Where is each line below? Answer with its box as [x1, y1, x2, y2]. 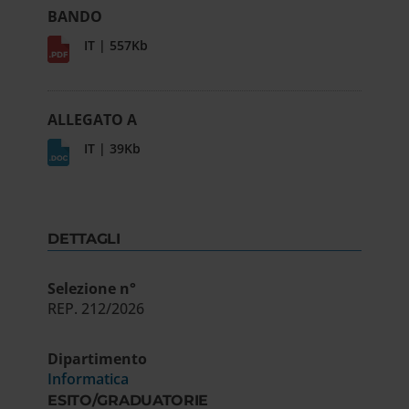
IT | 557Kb [84, 37, 149, 54]
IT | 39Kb [84, 139, 142, 157]
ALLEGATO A [47, 109, 138, 130]
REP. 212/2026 [47, 298, 145, 319]
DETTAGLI [47, 229, 121, 247]
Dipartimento [47, 349, 148, 370]
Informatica [47, 369, 130, 390]
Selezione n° [47, 278, 137, 299]
